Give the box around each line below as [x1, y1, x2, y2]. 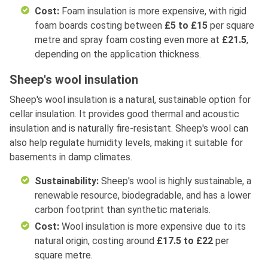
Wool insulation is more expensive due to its [62, 221, 246, 233]
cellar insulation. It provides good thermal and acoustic [10, 108, 239, 120]
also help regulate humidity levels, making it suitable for [10, 137, 243, 149]
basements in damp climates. [10, 151, 132, 163]
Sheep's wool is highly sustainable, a [101, 175, 251, 187]
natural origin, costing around [35, 235, 157, 247]
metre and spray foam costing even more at [35, 34, 222, 46]
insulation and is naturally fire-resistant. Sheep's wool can [10, 123, 248, 135]
